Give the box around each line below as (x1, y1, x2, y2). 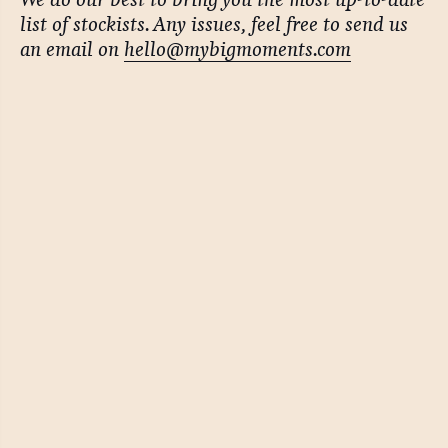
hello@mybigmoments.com (123, 35, 351, 63)
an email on (19, 35, 124, 63)
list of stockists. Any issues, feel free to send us (19, 10, 408, 38)
